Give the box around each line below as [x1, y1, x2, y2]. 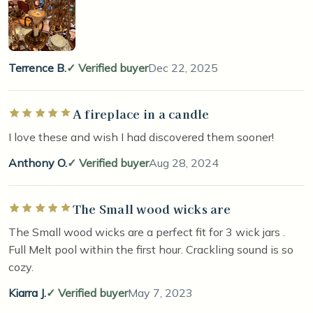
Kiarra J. [8, 285, 46, 300]
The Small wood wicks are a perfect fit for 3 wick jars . [8, 224, 285, 239]
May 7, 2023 [128, 285, 193, 300]
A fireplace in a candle [72, 104, 210, 122]
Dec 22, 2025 [148, 60, 218, 75]
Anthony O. [8, 155, 67, 170]
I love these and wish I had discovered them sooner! [8, 129, 274, 144]
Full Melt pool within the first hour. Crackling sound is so [8, 242, 293, 256]
